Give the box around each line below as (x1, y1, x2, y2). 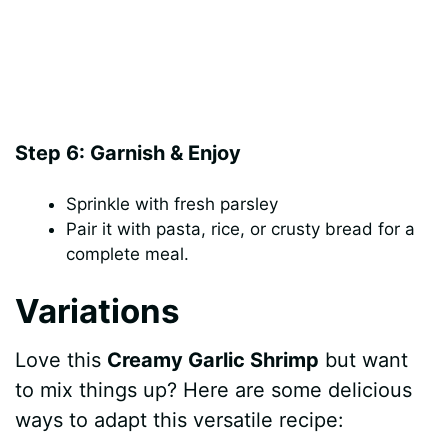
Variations (15, 290, 181, 331)
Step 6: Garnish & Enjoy (15, 141, 242, 166)
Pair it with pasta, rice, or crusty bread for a (66, 219, 416, 240)
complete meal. (66, 244, 190, 265)
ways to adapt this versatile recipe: (15, 408, 345, 433)
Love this (15, 348, 108, 373)
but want (319, 348, 409, 373)
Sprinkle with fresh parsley (66, 194, 279, 215)
